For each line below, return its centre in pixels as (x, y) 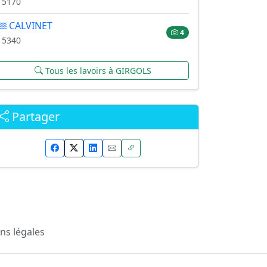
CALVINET (30, 25)
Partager (34, 116)
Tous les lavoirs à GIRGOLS (97, 70)
